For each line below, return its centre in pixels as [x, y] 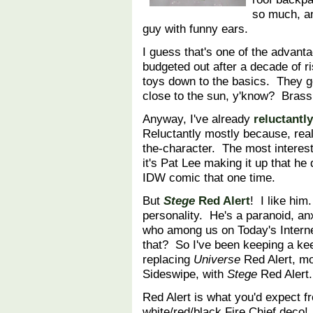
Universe [217, 260]
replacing [168, 260]
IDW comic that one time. [209, 178]
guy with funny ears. [199, 29]
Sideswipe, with [185, 274]
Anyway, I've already [198, 119]
